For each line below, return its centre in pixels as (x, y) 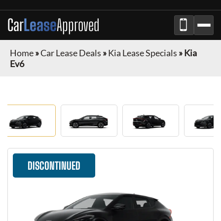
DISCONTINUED (54, 166)
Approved (78, 25)
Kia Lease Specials (143, 53)
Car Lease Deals (71, 53)
